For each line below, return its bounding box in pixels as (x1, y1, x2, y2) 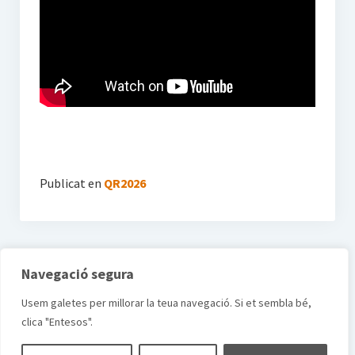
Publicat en (39, 175, 101, 192)
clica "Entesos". (21, 315, 93, 329)
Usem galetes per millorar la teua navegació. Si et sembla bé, (21, 296, 311, 310)
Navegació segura (21, 265, 134, 283)
